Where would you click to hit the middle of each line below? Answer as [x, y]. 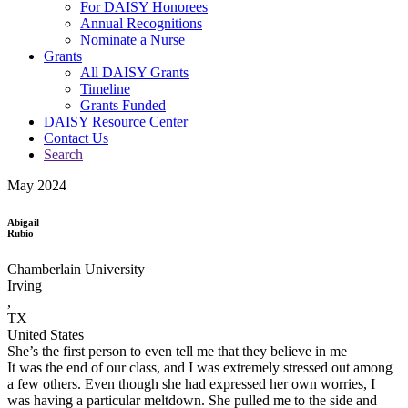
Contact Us [76, 138]
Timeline [105, 88]
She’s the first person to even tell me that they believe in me [177, 351]
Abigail [23, 222]
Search [63, 154]
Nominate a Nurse [133, 39]
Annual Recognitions [141, 23]
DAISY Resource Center [116, 121]
